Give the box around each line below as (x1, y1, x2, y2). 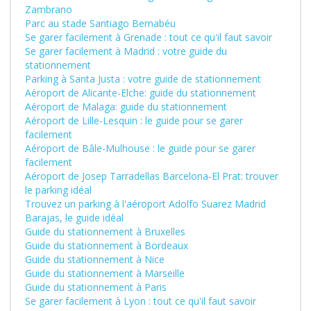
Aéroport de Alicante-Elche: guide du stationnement (25, 86, 256, 99)
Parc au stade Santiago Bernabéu (25, 17, 176, 30)
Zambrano (25, 3, 72, 16)
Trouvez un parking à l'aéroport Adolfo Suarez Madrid (25, 197, 266, 210)
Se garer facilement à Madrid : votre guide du (25, 44, 227, 58)
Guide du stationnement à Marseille (25, 267, 185, 280)
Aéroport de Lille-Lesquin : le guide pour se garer (25, 114, 243, 127)
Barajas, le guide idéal (25, 211, 124, 224)
